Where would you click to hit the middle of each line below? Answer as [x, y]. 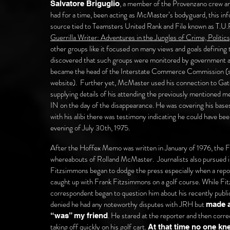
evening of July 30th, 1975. [90, 128]
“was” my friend [79, 215]
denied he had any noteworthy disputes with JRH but [128, 204]
